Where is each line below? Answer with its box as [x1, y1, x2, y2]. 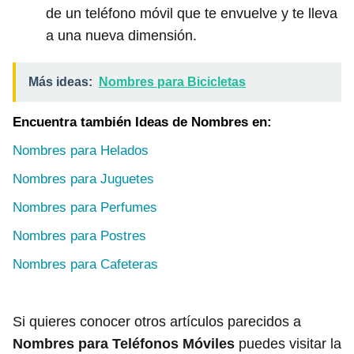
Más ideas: [28, 75, 92, 88]
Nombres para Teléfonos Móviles [13, 336, 235, 352]
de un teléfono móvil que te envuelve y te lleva [46, 6, 337, 21]
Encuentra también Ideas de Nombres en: [13, 115, 272, 130]
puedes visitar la [235, 336, 341, 352]
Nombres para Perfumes [13, 200, 157, 215]
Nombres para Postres [13, 228, 146, 243]
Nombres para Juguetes [13, 171, 154, 186]
